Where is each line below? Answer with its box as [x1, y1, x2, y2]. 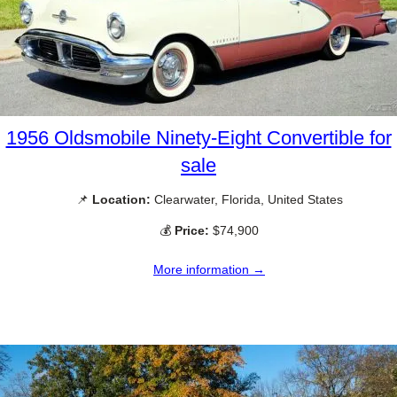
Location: [91, 191, 151, 206]
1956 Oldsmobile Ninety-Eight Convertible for [5, 126, 392, 149]
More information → [153, 262, 265, 277]
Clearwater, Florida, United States [150, 191, 343, 206]
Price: [175, 222, 209, 237]
